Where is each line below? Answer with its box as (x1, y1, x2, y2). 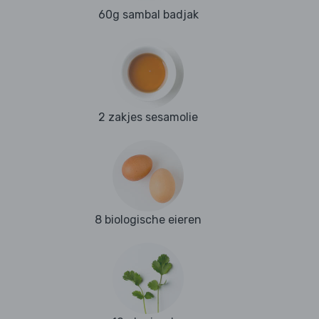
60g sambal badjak (98, 8, 199, 22)
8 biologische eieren (95, 213, 202, 227)
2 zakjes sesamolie (98, 110, 198, 125)
